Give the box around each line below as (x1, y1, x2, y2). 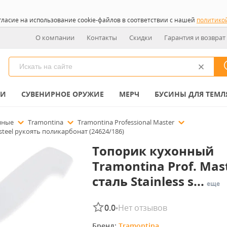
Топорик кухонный (92, 142, 214, 159)
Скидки (129, 33, 152, 42)
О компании (35, 33, 74, 42)
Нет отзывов (118, 202, 167, 213)
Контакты (87, 33, 117, 42)
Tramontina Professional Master (78, 118, 176, 127)
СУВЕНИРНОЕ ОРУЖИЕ (21, 89, 104, 99)
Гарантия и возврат (164, 33, 225, 42)
